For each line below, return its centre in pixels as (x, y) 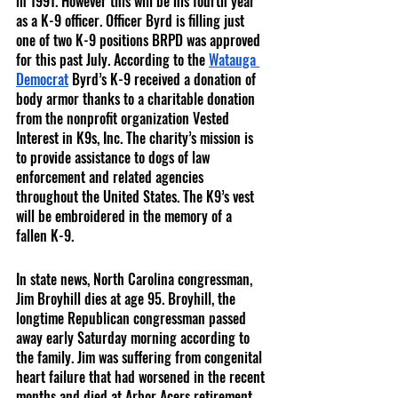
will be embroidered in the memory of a (126, 216)
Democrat (42, 80)
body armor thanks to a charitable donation (137, 99)
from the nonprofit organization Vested (124, 119)
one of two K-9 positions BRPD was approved (140, 40)
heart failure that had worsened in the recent (142, 377)
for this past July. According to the (112, 60)
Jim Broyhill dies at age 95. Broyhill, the (127, 299)
